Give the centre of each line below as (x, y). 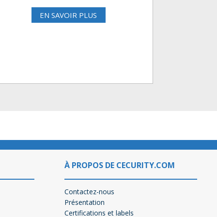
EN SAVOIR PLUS (68, 15)
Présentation (85, 202)
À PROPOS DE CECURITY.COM (120, 165)
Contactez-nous (89, 191)
